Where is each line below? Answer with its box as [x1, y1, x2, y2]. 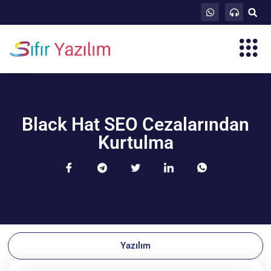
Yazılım [120, 240, 151, 251]
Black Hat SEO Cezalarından [22, 114, 249, 135]
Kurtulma [97, 132, 174, 153]
